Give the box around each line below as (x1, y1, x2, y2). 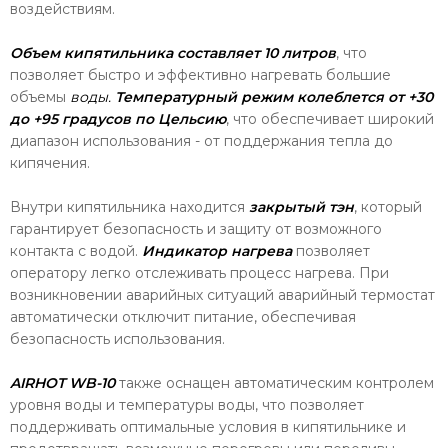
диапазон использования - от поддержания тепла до (10, 132, 393, 150)
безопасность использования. (10, 330, 225, 348)
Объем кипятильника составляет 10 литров (10, 44, 336, 62)
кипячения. (10, 154, 90, 172)
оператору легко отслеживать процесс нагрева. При (10, 264, 389, 282)
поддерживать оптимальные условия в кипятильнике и (10, 418, 406, 436)
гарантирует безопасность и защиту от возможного (10, 220, 382, 238)
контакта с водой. (10, 242, 142, 260)
